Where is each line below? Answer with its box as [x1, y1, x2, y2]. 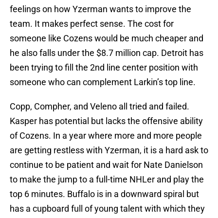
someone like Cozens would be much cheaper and [10, 33, 203, 44]
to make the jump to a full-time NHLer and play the [10, 174, 204, 185]
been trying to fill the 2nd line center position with [10, 62, 198, 73]
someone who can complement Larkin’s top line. [10, 77, 196, 88]
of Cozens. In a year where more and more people [10, 130, 202, 141]
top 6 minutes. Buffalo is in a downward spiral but [10, 189, 199, 200]
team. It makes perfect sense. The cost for [10, 18, 174, 29]
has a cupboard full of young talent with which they [10, 203, 205, 214]
